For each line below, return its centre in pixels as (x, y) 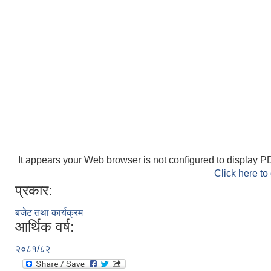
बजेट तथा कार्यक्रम (49, 212)
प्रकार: (34, 190)
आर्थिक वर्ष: (45, 226)
